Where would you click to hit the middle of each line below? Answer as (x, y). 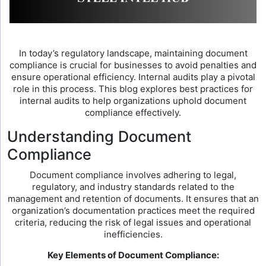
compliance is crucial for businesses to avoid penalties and (133, 65)
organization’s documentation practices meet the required (133, 210)
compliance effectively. (133, 113)
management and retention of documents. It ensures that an (133, 199)
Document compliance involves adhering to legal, (133, 175)
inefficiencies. (133, 234)
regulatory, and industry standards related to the (133, 187)
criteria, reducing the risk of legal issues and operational (133, 222)
